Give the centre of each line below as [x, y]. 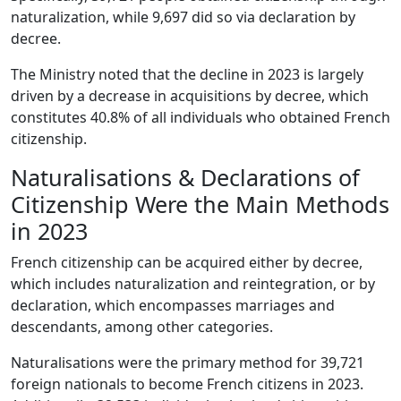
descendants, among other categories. [142, 327]
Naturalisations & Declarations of [185, 178]
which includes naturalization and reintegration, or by [193, 284]
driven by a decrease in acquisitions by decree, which [190, 96]
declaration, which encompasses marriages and [173, 306]
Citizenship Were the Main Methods [200, 205]
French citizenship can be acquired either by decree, [187, 263]
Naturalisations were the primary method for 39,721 [188, 363]
